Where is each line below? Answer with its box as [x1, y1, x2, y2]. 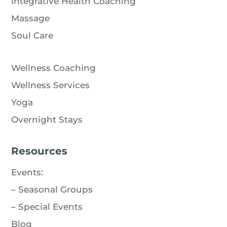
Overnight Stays [11, 115, 83, 125]
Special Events [18, 202, 83, 212]
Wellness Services [11, 80, 90, 91]
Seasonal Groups [18, 184, 93, 195]
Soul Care [11, 30, 54, 41]
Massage [11, 13, 50, 24]
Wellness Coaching [11, 63, 96, 73]
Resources [11, 145, 68, 158]
